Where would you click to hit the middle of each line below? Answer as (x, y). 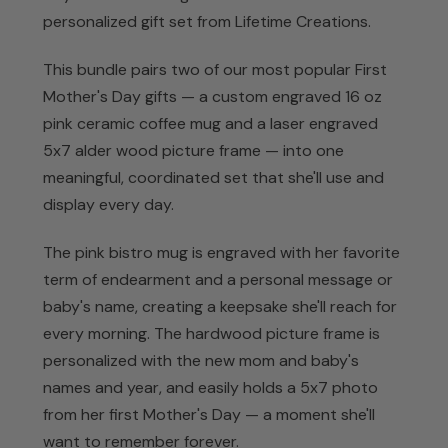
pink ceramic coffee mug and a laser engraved (210, 123)
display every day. (108, 204)
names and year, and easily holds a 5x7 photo (210, 387)
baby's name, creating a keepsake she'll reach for (220, 306)
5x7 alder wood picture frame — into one (193, 150)
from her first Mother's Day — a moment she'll (209, 414)
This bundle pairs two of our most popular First (215, 69)
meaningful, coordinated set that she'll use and (213, 177)
